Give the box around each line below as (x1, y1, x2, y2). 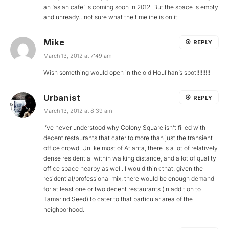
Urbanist (43, 93, 80, 103)
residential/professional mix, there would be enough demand (43, 175, 214, 183)
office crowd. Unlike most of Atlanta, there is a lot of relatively (43, 144, 218, 152)
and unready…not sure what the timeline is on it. (43, 13, 179, 21)
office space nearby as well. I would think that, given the (43, 165, 203, 173)
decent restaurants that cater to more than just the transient (43, 134, 213, 142)
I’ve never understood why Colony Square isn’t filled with (43, 124, 205, 132)
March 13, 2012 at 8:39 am (43, 107, 112, 115)
